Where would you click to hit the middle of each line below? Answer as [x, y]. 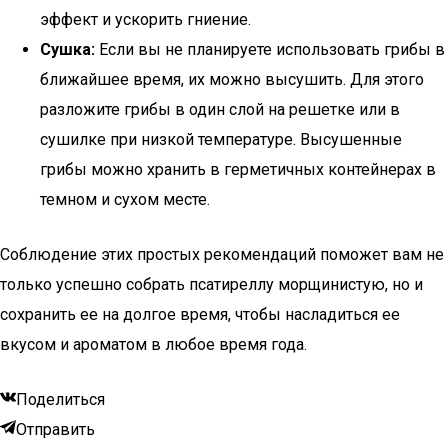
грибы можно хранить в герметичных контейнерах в [238, 169]
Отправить [55, 429]
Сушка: [67, 49]
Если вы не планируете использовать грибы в [270, 49]
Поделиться [60, 399]
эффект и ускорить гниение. [145, 19]
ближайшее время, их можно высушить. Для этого [232, 79]
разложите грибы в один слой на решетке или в [220, 109]
